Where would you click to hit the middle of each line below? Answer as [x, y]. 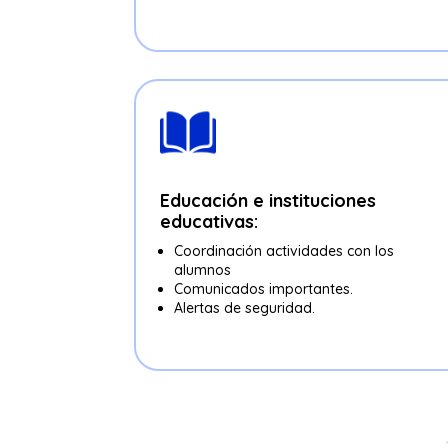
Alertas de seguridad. [245, 308]
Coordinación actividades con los [284, 251]
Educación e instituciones [268, 201]
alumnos [203, 270]
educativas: [209, 222]
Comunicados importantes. [264, 289]
